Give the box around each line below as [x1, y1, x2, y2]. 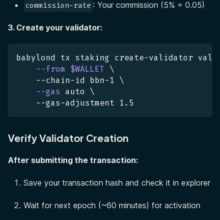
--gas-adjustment [16, 98, 119, 109]
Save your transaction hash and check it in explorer [24, 178, 210, 188]
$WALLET [70, 64, 105, 75]
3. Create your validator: [8, 23, 102, 33]
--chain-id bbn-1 [16, 75, 119, 86]
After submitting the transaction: [8, 155, 138, 165]
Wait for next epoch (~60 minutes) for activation [24, 200, 200, 211]
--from [36, 64, 65, 75]
